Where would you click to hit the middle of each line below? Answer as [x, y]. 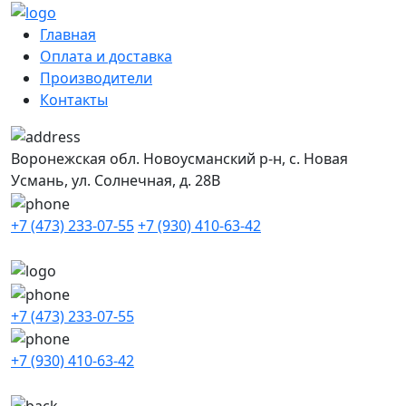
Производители [96, 77]
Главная [68, 34]
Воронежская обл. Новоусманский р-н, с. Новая [179, 159]
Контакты [74, 99]
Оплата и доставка [106, 56]
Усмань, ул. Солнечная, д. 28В [116, 181]
